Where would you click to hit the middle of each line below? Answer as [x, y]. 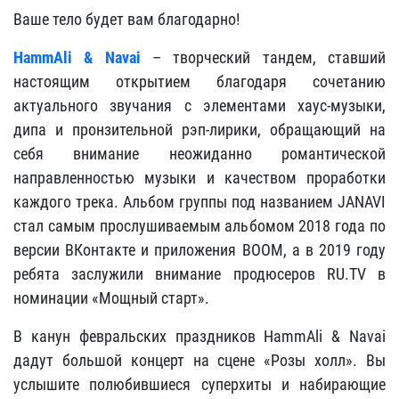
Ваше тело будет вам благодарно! [126, 19]
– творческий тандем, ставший [263, 57]
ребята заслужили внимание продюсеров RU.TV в [199, 273]
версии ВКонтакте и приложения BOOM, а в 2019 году [199, 249]
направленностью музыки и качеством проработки [199, 177]
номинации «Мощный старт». [111, 297]
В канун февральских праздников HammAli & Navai [199, 336]
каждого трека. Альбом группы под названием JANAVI [199, 201]
